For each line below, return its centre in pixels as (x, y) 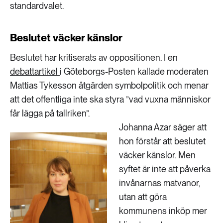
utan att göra (143, 197)
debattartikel (35, 71)
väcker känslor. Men (157, 155)
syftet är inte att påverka (165, 169)
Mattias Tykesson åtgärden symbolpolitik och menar (109, 85)
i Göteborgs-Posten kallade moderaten (134, 71)
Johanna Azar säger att (163, 127)
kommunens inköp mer (163, 211)
